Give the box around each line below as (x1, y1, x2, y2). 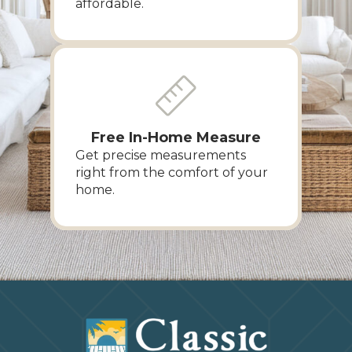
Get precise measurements (75, 147, 246, 163)
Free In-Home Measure (91, 128, 261, 146)
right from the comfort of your (75, 164, 268, 180)
